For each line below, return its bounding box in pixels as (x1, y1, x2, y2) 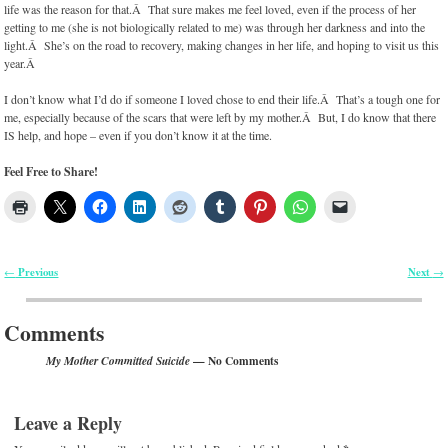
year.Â (4, 55, 40, 72)
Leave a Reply (14, 410, 123, 437)
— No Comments (190, 351, 279, 369)
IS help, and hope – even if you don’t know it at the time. (4, 127, 273, 144)
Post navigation (4, 274, 109, 299)
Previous (15, 264, 59, 281)
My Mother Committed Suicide (46, 352, 191, 369)
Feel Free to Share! (4, 163, 99, 181)
